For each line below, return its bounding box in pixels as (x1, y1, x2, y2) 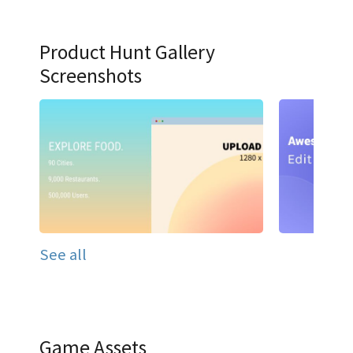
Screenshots (39, 62, 142, 88)
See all (39, 244, 87, 266)
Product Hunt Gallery (39, 39, 215, 65)
